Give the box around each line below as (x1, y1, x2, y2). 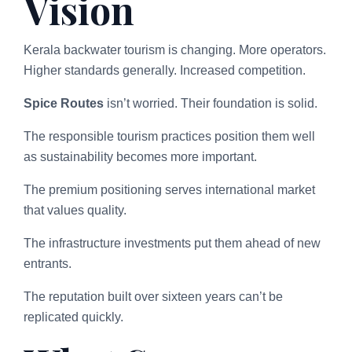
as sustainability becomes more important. (24, 149, 257, 163)
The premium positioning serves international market (24, 182, 315, 196)
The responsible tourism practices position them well (24, 129, 315, 143)
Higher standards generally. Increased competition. (24, 63, 306, 77)
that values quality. (24, 203, 126, 217)
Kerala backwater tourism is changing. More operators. (24, 42, 326, 57)
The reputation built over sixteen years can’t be (24, 289, 283, 303)
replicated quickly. (24, 310, 123, 324)
